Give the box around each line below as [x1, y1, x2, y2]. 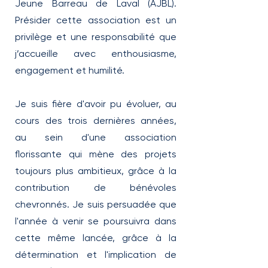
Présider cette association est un [15, 14, 176, 26]
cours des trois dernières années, [15, 115, 176, 126]
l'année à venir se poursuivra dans [15, 215, 176, 227]
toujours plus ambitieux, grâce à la [15, 165, 176, 176]
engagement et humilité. [15, 65, 124, 76]
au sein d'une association [15, 132, 176, 143]
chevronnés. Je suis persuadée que [15, 199, 176, 210]
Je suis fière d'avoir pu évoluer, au [15, 98, 176, 109]
